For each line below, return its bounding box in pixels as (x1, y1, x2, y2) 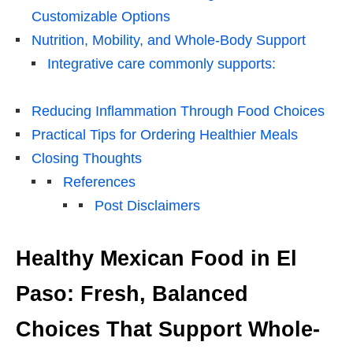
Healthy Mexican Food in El (16, 246, 297, 270)
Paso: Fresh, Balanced (16, 281, 248, 306)
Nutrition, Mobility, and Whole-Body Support (32, 32, 306, 48)
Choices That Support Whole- (16, 317, 320, 341)
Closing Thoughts (32, 150, 142, 166)
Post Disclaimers (95, 197, 200, 214)
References (63, 173, 136, 190)
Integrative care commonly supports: (47, 55, 276, 72)
